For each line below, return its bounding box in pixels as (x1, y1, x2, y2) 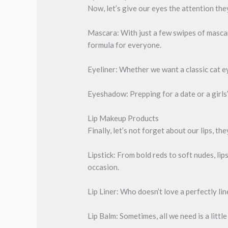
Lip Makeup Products (88, 113, 159, 123)
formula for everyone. (88, 40, 162, 49)
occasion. (88, 162, 120, 172)
